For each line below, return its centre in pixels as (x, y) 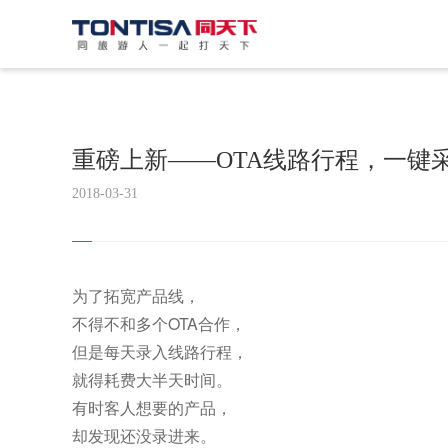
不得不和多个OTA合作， (159, 323)
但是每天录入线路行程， (160, 351)
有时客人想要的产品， (152, 407)
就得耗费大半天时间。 (152, 379)
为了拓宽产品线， (136, 295)
